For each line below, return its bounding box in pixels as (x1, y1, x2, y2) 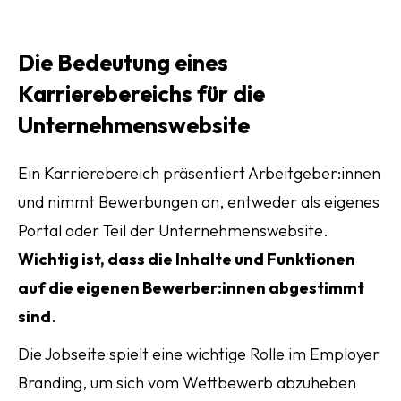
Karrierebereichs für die (18, 80, 265, 108)
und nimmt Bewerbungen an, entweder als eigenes (18, 192, 380, 212)
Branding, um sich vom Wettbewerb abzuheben (18, 372, 356, 393)
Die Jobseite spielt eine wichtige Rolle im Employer (18, 344, 380, 364)
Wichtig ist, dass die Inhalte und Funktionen (18, 249, 355, 269)
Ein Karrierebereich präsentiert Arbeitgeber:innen (18, 163, 380, 183)
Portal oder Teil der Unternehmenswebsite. (18, 220, 328, 241)
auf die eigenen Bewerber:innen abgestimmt (18, 277, 364, 298)
